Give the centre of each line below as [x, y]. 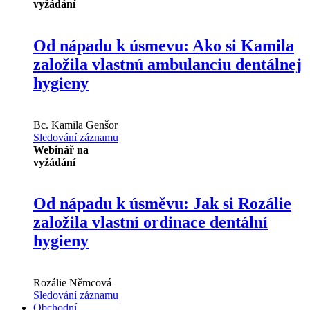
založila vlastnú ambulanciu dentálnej [167, 64]
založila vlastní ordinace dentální [151, 222]
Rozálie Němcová [72, 283]
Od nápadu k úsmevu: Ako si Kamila [164, 45]
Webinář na [61, 149]
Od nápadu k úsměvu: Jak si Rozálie [162, 204]
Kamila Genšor [83, 125]
